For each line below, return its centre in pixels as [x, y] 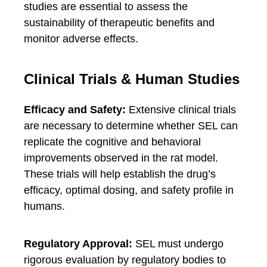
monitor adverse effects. [81, 39]
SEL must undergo [178, 244]
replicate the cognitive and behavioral [112, 142]
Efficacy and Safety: [75, 110]
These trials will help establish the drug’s [120, 174]
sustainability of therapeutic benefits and [119, 23]
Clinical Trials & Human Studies [132, 79]
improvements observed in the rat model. [121, 158]
